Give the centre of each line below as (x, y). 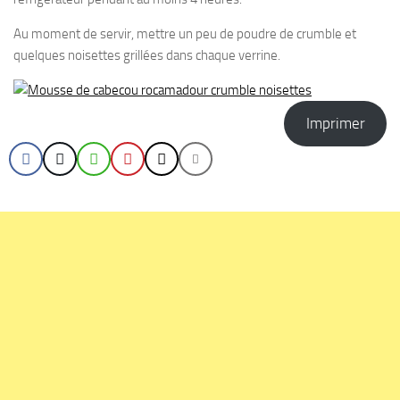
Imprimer (335, 124)
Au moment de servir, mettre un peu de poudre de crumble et (185, 34)
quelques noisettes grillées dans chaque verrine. (147, 55)
